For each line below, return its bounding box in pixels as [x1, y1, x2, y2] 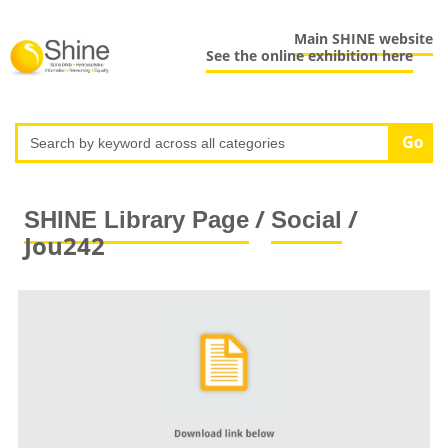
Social [270, 205, 342, 233]
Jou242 [23, 228, 105, 262]
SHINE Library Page [23, 205, 249, 233]
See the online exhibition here [206, 46, 414, 66]
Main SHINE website [294, 29, 434, 49]
